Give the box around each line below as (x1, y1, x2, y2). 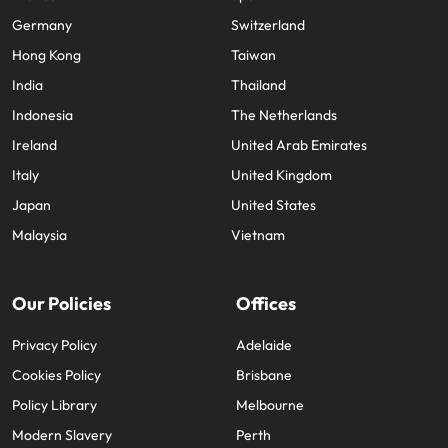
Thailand (231, 100, 286, 119)
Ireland (12, 160, 57, 179)
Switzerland (231, 40, 305, 59)
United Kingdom (231, 190, 332, 209)
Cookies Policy (12, 390, 101, 409)
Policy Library (12, 420, 97, 439)
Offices (236, 316, 296, 340)
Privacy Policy (12, 360, 97, 379)
